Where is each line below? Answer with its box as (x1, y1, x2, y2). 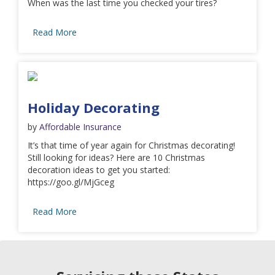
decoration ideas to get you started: (28, 163, 170, 176)
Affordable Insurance (39, 120, 122, 133)
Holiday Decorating (28, 98, 160, 117)
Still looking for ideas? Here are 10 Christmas (28, 151, 205, 163)
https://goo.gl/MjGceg (28, 176, 124, 188)
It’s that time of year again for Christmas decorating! (28, 139, 235, 151)
